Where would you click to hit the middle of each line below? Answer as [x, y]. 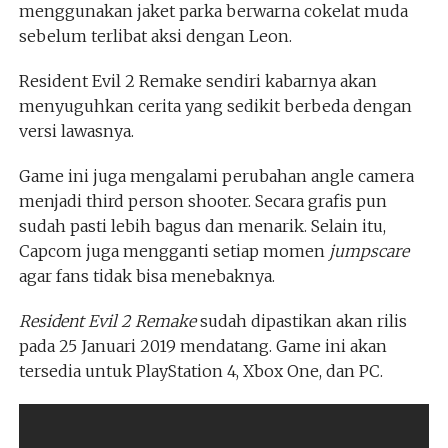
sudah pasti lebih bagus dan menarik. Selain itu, [202, 226]
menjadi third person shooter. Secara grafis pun [202, 201]
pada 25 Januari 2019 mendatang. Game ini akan [202, 346]
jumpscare [366, 251]
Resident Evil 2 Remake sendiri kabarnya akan [197, 81]
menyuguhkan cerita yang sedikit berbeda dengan [215, 106]
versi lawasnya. [76, 131]
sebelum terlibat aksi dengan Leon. [155, 36]
